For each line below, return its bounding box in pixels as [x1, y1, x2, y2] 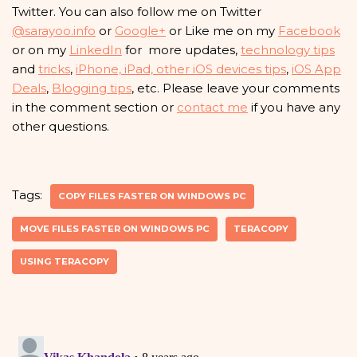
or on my [12, 42, 69, 58]
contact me [177, 100, 248, 116]
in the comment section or [12, 100, 177, 116]
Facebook [278, 23, 340, 39]
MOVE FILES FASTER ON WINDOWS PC [20, 223, 210, 235]
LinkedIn [69, 42, 122, 58]
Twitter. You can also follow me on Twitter [12, 4, 261, 20]
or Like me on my [166, 23, 278, 39]
